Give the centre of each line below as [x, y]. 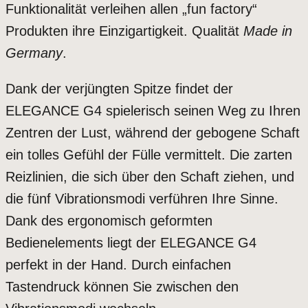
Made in [268, 31]
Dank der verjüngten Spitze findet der [119, 89]
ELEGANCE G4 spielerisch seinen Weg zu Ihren [153, 111]
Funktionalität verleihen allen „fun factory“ [131, 9]
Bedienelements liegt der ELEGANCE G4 [131, 243]
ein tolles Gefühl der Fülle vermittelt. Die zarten [149, 155]
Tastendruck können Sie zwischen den [122, 287]
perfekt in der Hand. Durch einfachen [118, 265]
